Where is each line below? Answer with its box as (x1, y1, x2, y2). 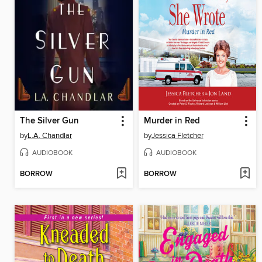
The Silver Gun (20, 115, 79, 126)
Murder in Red (143, 115, 200, 126)
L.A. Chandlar (27, 130, 72, 140)
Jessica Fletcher (151, 130, 204, 140)
